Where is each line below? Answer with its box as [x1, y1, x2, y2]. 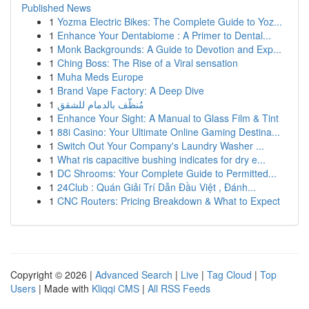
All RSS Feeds [148, 281, 210, 295]
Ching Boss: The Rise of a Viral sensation [57, 56, 238, 70]
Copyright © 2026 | [10, 268, 95, 281]
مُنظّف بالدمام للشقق [57, 97, 144, 111]
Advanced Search [95, 268, 172, 281]
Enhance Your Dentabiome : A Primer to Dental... [57, 28, 271, 42]
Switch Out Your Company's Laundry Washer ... [57, 139, 264, 152]
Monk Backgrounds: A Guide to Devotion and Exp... [57, 42, 281, 56]
